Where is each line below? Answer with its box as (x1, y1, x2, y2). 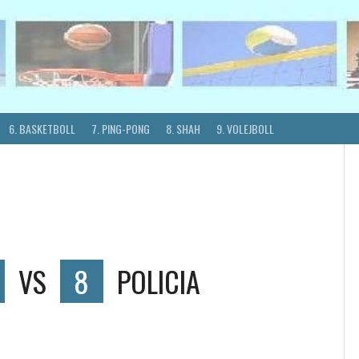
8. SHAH (166, 120, 200, 138)
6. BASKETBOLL (9, 120, 75, 138)
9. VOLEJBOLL (216, 120, 274, 138)
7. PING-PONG (91, 120, 150, 138)
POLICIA (116, 260, 200, 303)
